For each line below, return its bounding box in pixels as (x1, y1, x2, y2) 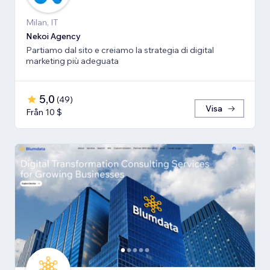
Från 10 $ (26, 106, 62, 118)
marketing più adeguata (26, 55, 119, 66)
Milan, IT (26, 16, 58, 28)
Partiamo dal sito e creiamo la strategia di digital (26, 44, 214, 55)
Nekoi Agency (26, 30, 81, 42)
